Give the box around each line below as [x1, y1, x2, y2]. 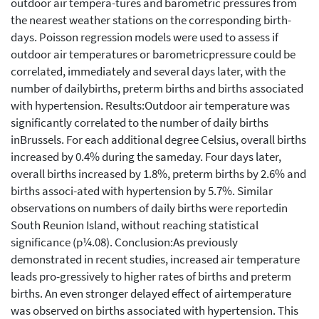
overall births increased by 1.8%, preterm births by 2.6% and [11, 166, 306, 182]
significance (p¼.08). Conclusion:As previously [11, 234, 238, 250]
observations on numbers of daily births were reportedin [11, 200, 288, 216]
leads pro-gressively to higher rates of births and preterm [11, 268, 291, 284]
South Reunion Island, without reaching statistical [11, 217, 258, 233]
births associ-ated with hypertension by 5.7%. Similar [11, 183, 273, 199]
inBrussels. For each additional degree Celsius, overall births [11, 132, 306, 147]
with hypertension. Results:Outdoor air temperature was [11, 98, 290, 113]
